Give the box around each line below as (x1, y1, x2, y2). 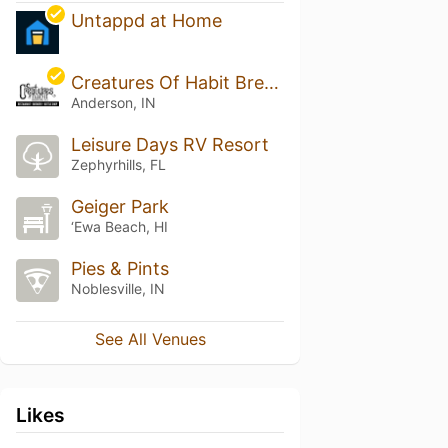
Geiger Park (70, 196, 169, 217)
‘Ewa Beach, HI (70, 218, 168, 235)
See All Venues (94, 328, 206, 349)
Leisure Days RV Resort (70, 134, 269, 156)
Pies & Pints (70, 257, 169, 279)
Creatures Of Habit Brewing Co (263, 72, 279, 94)
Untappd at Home (70, 10, 222, 32)
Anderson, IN (70, 94, 156, 112)
